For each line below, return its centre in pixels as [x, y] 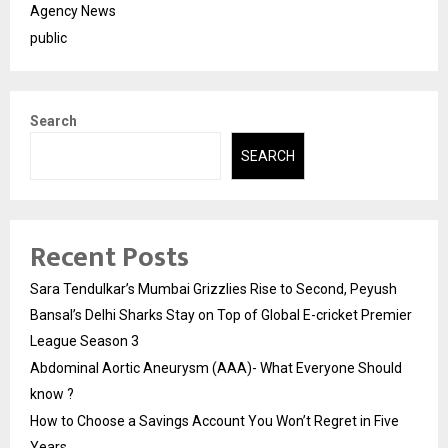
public [48, 37]
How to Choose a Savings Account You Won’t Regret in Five [214, 421]
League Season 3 [84, 341]
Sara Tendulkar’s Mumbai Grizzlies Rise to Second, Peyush [213, 289]
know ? [52, 394]
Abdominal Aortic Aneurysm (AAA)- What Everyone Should [216, 368]
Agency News [73, 10]
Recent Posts [109, 258]
